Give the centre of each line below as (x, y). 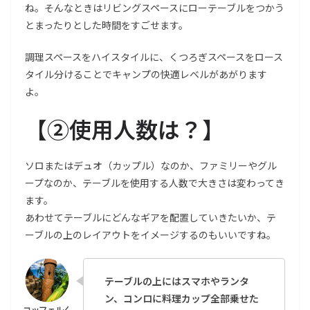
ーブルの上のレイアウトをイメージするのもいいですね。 (151, 235)
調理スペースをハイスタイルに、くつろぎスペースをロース (154, 57)
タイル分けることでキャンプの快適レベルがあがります (146, 74)
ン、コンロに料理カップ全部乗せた (182, 299)
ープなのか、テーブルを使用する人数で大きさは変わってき (155, 183)
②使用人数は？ (125, 129)
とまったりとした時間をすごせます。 (107, 25)
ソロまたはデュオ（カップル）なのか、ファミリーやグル (151, 166)
